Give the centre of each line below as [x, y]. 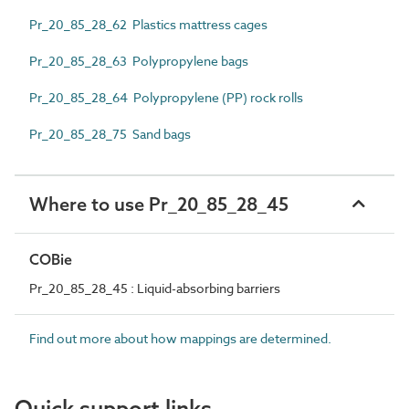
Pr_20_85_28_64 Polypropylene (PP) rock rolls [166, 97]
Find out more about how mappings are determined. [180, 338]
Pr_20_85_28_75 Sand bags [110, 133]
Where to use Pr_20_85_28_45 [159, 204]
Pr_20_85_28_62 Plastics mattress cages [148, 24]
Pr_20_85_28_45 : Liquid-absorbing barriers [155, 288]
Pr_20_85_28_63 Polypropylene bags [139, 60]
